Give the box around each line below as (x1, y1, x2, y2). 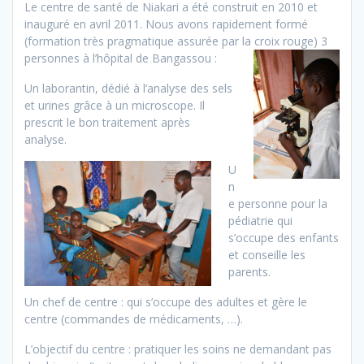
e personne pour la (228, 196, 327, 212)
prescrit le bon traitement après (24, 115, 190, 131)
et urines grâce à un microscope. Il (24, 97, 205, 114)
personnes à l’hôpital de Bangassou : (24, 50, 217, 67)
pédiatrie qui (228, 213, 292, 229)
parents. (228, 264, 271, 280)
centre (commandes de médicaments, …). (24, 311, 246, 327)
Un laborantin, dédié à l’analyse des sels (24, 80, 232, 97)
